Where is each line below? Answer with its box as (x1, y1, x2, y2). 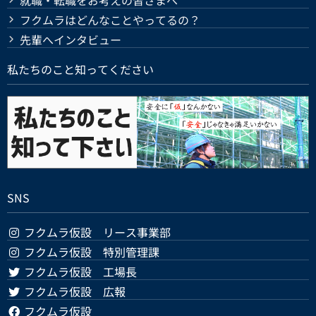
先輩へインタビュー (20, 30, 121, 48)
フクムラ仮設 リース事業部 (21, 224, 171, 241)
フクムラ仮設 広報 (21, 283, 126, 300)
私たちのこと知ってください (7, 60, 154, 78)
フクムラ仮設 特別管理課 (21, 243, 159, 261)
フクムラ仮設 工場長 (21, 263, 137, 281)
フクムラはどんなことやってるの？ (20, 11, 200, 28)
